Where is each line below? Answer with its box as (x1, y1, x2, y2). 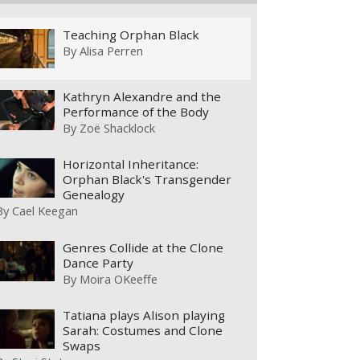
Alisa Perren (80, 43, 144, 59)
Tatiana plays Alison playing (63, 307, 226, 324)
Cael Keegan (12, 202, 79, 219)
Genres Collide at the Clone (63, 239, 224, 256)
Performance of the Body (63, 103, 210, 120)
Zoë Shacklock (80, 119, 156, 136)
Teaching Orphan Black (63, 27, 200, 43)
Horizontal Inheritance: (63, 156, 199, 173)
